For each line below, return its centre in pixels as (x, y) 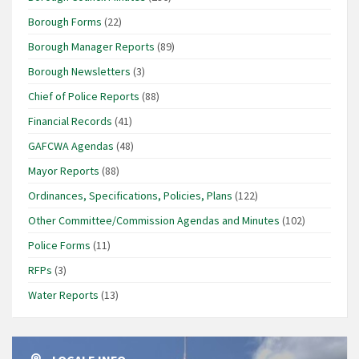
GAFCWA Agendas (71, 145)
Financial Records (70, 121)
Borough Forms (65, 21)
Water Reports (63, 294)
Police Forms (59, 245)
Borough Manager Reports (91, 46)
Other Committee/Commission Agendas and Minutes (154, 220)
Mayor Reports (64, 170)
